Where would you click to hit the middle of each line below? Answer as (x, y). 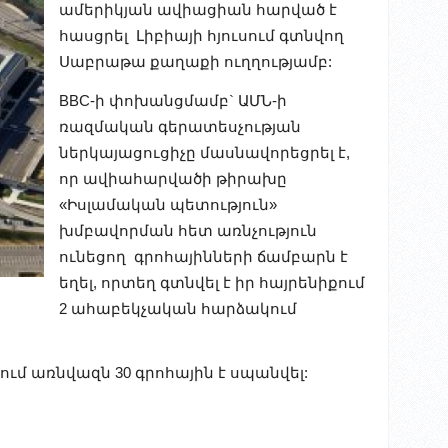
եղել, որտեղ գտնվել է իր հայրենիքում (214, 282)
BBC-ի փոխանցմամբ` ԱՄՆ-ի (173, 100)
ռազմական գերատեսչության (180, 126)
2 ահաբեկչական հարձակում (178, 308)
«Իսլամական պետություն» (168, 204)
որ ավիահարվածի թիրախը (173, 178)
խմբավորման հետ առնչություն (188, 230)
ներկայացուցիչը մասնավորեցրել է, (204, 152)
